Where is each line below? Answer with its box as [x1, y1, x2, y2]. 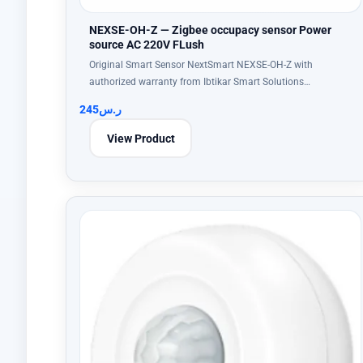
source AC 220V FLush [89, 38, 204, 51]
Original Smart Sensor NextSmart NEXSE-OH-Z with [89, 59, 313, 70]
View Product [106, 131, 175, 145]
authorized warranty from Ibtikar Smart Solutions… [89, 76, 310, 88]
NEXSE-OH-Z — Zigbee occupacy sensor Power [89, 23, 331, 36]
